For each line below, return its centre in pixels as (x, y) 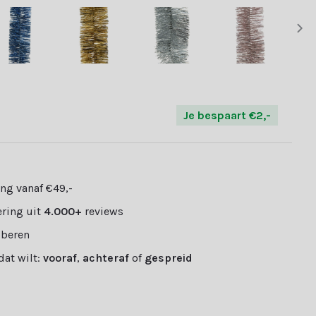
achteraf (106, 257)
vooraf (60, 257)
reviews (103, 211)
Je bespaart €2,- (227, 115)
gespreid (169, 257)
